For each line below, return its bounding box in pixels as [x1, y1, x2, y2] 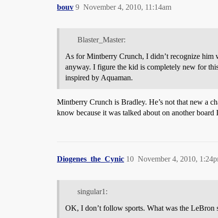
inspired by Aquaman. [65, 73, 133, 82]
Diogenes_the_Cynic [57, 154, 124, 163]
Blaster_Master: [77, 35, 126, 44]
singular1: [77, 187, 108, 196]
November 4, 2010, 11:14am [83, 3, 171, 11]
